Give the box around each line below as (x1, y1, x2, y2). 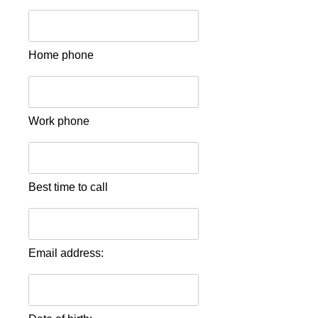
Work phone (28, 115, 89, 127)
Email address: (28, 247, 104, 259)
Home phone (28, 49, 94, 61)
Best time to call (28, 181, 108, 193)
